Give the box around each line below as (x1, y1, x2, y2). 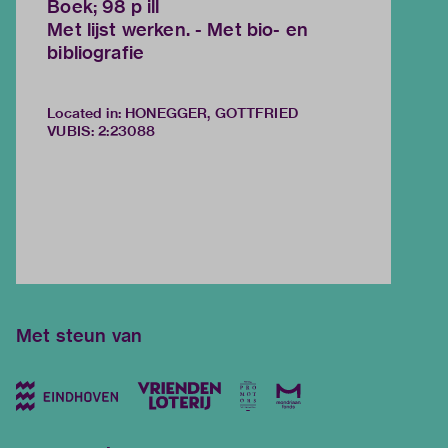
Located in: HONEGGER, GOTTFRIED (47, 104, 298, 123)
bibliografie (47, 41, 145, 65)
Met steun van (16, 324, 142, 348)
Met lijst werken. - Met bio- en (47, 18, 308, 42)
